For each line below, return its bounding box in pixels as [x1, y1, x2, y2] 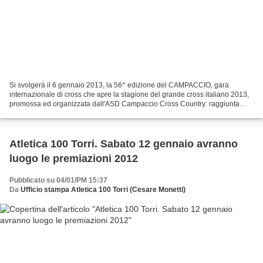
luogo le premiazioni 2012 [9, 152, 138, 164]
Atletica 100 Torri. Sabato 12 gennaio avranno [9, 137, 238, 150]
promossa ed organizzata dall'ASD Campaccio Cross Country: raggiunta [9, 99, 240, 108]
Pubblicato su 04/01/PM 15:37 [9, 176, 107, 184]
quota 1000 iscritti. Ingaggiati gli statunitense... [9, 109, 156, 117]
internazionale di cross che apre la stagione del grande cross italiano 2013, [9, 90, 249, 99]
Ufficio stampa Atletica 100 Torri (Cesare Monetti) [21, 185, 186, 194]
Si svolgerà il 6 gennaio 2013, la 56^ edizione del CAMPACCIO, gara [9, 80, 229, 89]
